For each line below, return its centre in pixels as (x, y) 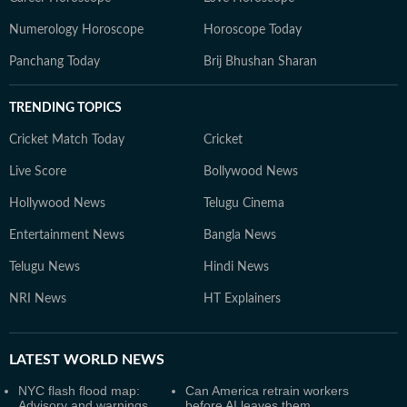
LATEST (35, 360)
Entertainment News (67, 235)
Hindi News (236, 267)
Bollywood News (251, 172)
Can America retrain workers (267, 391)
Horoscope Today (253, 30)
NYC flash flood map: (79, 391)
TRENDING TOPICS (65, 108)
